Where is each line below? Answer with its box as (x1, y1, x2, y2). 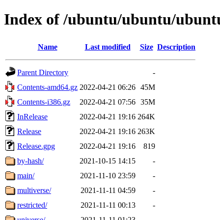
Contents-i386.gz (17, 97, 70, 106)
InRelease (17, 112, 48, 121)
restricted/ (17, 200, 47, 209)
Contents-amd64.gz (17, 82, 78, 91)
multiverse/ (17, 186, 51, 194)
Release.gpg (17, 141, 55, 150)
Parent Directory (17, 68, 68, 77)
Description (157, 42, 195, 51)
